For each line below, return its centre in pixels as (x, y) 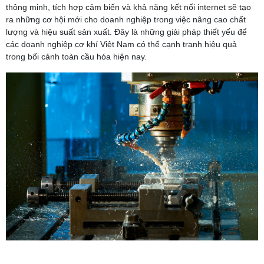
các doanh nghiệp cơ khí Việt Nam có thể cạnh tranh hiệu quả (121, 44)
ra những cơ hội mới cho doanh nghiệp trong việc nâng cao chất (126, 19)
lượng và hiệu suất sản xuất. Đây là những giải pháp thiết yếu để (126, 32)
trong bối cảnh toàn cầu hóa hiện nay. (76, 56)
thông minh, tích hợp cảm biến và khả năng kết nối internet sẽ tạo (128, 7)
